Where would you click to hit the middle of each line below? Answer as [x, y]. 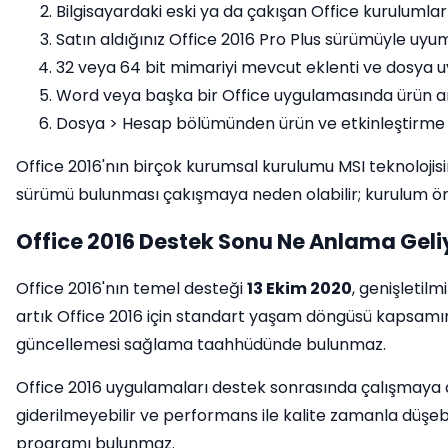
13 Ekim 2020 [299, 288]
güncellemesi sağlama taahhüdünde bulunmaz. [201, 344]
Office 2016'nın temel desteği [131, 288]
